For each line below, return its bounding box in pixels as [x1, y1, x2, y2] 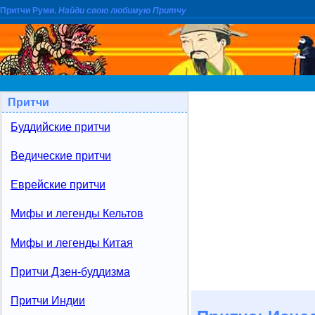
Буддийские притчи [11, 121, 110, 133]
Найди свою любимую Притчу [58, 6, 186, 16]
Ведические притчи [11, 150, 111, 162]
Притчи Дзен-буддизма [11, 265, 130, 278]
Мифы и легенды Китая [11, 236, 133, 249]
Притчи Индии [11, 294, 85, 307]
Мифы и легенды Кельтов [11, 207, 143, 220]
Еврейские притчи [11, 179, 105, 191]
